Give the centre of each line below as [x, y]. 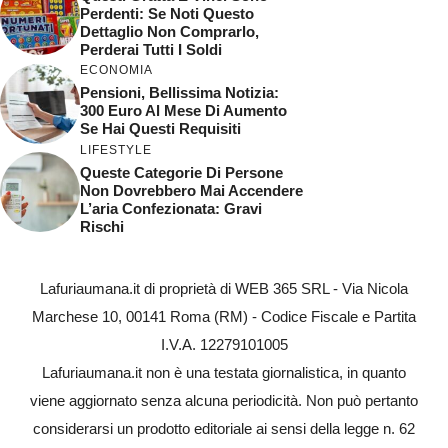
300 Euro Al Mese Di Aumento [183, 110]
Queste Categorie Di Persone [181, 172]
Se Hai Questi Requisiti [160, 128]
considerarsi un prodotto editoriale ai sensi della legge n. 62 [224, 428]
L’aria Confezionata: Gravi [171, 208]
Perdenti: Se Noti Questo [167, 13]
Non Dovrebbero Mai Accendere [191, 190]
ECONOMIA [116, 70]
